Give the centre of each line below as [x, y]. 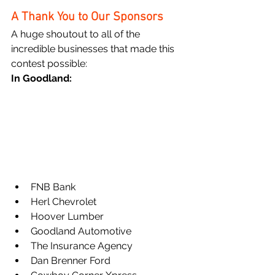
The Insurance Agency [82, 246]
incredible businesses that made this [94, 48]
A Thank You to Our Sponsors [87, 17]
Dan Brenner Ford [71, 260]
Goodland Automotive [81, 231]
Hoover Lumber [67, 216]
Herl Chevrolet [64, 201]
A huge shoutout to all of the [77, 34]
